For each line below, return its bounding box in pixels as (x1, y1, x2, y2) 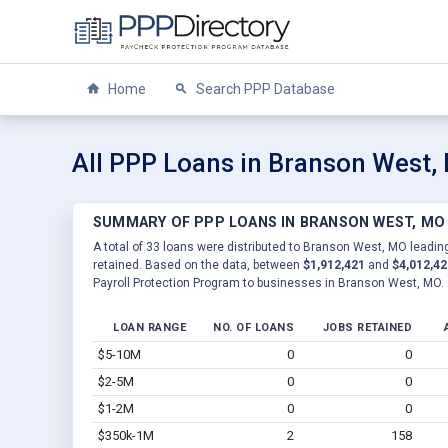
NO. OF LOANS (213, 320, 294, 334)
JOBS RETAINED (322, 320, 412, 334)
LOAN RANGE (113, 320, 186, 334)
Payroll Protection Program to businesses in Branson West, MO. (93, 275, 444, 290)
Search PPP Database (193, 81, 335, 97)
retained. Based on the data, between (93, 257, 303, 272)
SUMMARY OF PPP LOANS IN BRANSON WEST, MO (93, 213, 445, 231)
